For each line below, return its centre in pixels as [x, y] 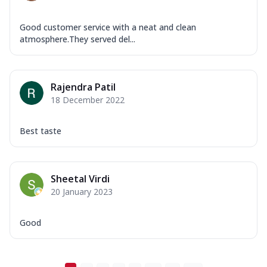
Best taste [41, 131]
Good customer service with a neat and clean [108, 27]
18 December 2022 [88, 100]
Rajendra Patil [83, 87]
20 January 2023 [82, 191]
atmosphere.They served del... [77, 39]
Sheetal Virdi [80, 178]
